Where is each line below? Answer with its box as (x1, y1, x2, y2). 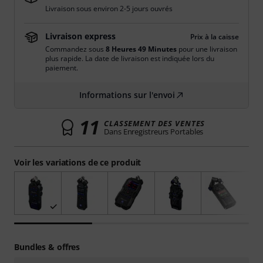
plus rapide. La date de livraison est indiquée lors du (45, 53, 214, 63)
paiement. (45, 63, 78, 73)
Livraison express (45, 31, 116, 42)
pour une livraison (177, 44, 237, 54)
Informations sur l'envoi (79, 89, 175, 100)
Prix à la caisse (190, 32, 239, 42)
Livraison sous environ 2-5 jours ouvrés (45, 4, 173, 14)
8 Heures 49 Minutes (106, 44, 177, 54)
